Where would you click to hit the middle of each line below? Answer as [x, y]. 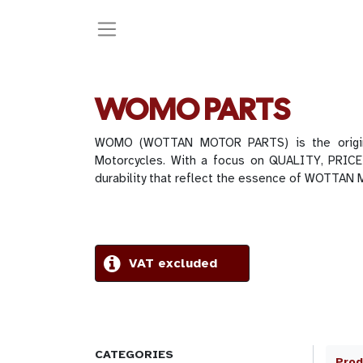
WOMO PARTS [192, 109]
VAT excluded [173, 263]
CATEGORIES [134, 354]
